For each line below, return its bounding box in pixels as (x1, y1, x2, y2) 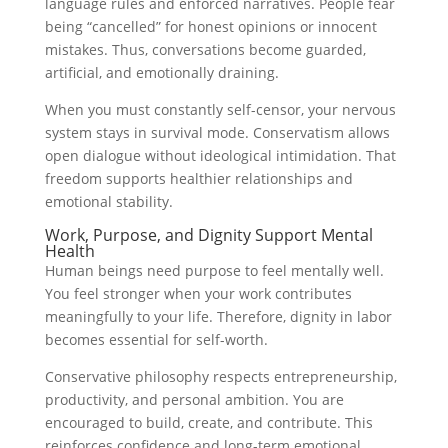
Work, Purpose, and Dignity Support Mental (44, 224, 373, 247)
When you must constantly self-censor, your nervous (44, 100, 396, 120)
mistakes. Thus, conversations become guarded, (44, 40, 366, 60)
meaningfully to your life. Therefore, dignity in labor (44, 307, 392, 327)
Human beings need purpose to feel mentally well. (44, 261, 384, 281)
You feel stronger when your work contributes (44, 284, 352, 304)
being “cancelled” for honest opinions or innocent (44, 17, 377, 37)
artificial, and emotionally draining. (44, 63, 279, 83)
